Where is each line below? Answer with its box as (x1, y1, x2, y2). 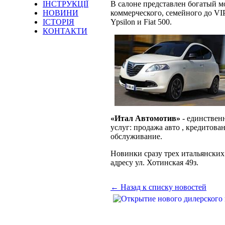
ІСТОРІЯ (43, 18, 74, 26)
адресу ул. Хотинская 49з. (110, 158, 198, 167)
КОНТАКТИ (43, 27, 87, 35)
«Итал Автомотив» (110, 114, 180, 123)
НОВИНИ (43, 9, 78, 17)
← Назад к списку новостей (110, 183, 206, 192)
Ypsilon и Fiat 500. (110, 18, 172, 27)
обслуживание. (110, 132, 162, 141)
